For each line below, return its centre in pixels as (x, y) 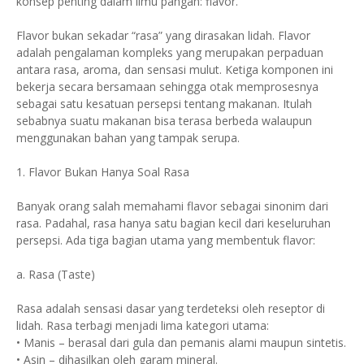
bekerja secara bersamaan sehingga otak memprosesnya (167, 87)
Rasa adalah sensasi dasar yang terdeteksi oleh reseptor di (171, 308)
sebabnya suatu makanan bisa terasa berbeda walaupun (164, 121)
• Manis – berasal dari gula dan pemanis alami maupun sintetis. (181, 342)
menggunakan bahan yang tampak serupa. (128, 138)
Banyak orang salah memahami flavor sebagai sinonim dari (172, 206)
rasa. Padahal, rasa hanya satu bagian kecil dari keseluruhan (173, 223)
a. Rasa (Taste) (56, 274)
